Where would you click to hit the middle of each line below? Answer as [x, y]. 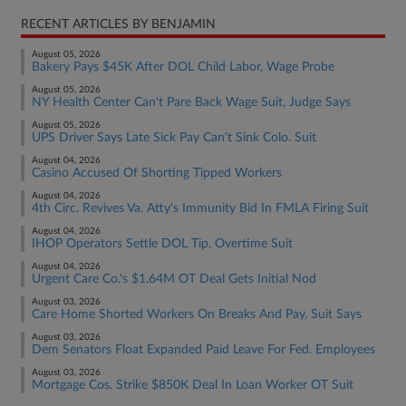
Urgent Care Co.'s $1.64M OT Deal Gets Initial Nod [174, 279]
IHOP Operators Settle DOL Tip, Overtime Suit [162, 244]
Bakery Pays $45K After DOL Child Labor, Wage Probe [183, 67]
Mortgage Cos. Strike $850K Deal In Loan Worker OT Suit [193, 385]
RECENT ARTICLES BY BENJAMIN [118, 24]
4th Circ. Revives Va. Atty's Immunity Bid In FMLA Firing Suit [200, 208]
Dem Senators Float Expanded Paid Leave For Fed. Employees [203, 350]
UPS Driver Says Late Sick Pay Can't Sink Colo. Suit [174, 138]
